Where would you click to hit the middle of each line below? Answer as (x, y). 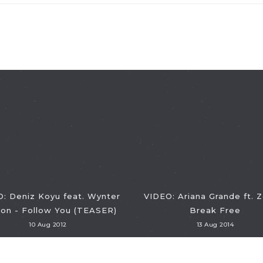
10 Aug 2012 (48, 225)
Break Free (215, 210)
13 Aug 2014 (215, 225)
